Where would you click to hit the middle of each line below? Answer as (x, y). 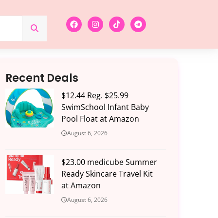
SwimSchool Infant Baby (105, 107)
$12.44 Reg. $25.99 (95, 96)
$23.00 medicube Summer (109, 162)
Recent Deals (42, 78)
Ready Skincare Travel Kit (107, 174)
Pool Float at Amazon (100, 119)
